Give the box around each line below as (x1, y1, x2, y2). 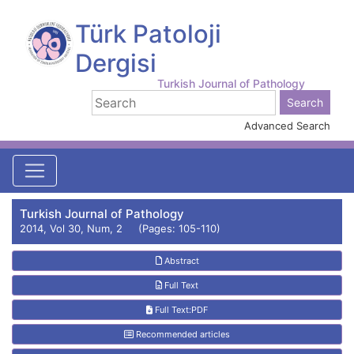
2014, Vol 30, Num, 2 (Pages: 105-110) (20, 222, 220, 235)
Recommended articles (134, 329, 230, 340)
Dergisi (74, 48, 156, 77)
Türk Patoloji (74, 19, 221, 48)
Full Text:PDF (153, 304, 208, 315)
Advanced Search (244, 119, 330, 132)
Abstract (161, 255, 199, 266)
